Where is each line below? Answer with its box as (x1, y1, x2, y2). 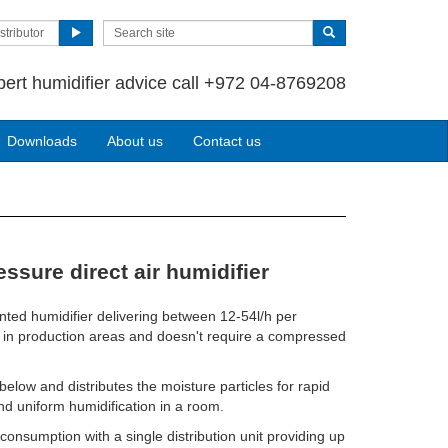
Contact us (193, 133, 261, 149)
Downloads (7, 133, 77, 149)
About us (107, 133, 163, 149)
